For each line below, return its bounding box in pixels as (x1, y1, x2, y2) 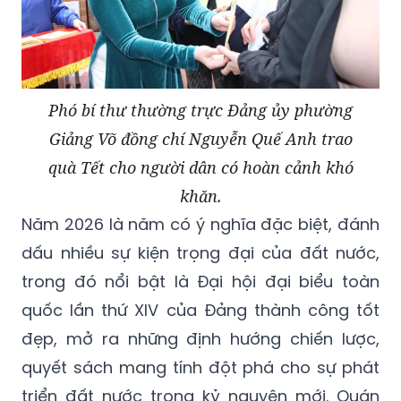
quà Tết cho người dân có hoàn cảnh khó (47, 157, 354, 179)
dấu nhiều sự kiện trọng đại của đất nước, (21, 242, 380, 265)
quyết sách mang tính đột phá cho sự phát (21, 356, 380, 380)
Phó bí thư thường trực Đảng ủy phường (48, 99, 353, 122)
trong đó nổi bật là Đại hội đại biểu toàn (21, 270, 380, 294)
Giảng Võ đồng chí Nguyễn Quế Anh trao (48, 128, 353, 150)
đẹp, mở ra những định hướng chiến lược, (21, 328, 380, 351)
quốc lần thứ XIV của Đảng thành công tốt (21, 299, 380, 322)
